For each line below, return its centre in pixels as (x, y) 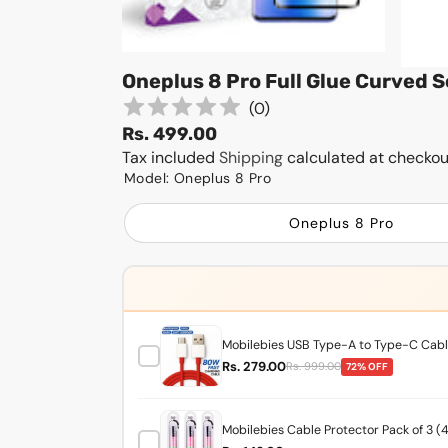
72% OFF (366, 366)
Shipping (253, 158)
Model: (149, 178)
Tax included (170, 158)
